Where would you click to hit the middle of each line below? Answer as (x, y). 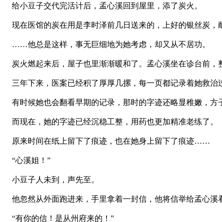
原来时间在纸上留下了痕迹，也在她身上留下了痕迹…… (107, 141)
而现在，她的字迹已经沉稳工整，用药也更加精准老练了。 (111, 121)
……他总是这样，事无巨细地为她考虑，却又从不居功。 (107, 44)
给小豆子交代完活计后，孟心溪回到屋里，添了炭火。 (103, 5)
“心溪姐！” (27, 160)
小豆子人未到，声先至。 (52, 179)
